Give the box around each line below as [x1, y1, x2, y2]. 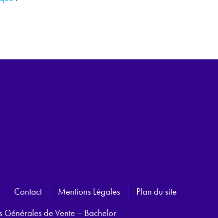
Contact [14, 185, 42, 198]
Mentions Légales [58, 185, 120, 198]
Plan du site [136, 185, 177, 198]
